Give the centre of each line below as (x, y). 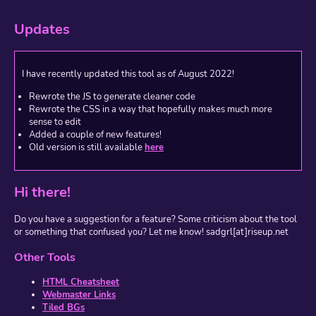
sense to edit (55, 122)
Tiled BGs (63, 308)
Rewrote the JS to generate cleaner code (112, 96)
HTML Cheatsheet (81, 282)
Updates (42, 30)
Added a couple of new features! (95, 134)
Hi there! (42, 192)
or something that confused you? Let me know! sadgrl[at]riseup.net (151, 232)
